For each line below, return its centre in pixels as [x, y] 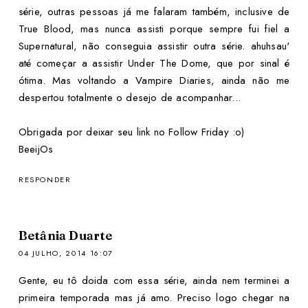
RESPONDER [45, 179]
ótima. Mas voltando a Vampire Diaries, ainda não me [154, 80]
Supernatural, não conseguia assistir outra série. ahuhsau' [154, 46]
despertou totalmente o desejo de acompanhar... [130, 97]
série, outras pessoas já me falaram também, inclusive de [154, 11]
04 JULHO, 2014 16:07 [66, 253]
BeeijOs [36, 149]
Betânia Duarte [65, 235]
